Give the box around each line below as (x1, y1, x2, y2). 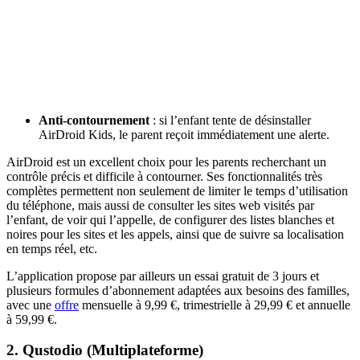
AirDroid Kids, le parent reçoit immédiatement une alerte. (39, 127, 329, 141)
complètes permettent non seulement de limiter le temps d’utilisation (6, 183, 348, 198)
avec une (6, 297, 55, 312)
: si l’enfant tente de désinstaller (149, 112, 311, 127)
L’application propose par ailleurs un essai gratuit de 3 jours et (6, 268, 319, 283)
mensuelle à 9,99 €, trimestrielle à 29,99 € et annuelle (79, 297, 350, 312)
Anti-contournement (39, 112, 149, 127)
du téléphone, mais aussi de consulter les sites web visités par (6, 198, 314, 212)
